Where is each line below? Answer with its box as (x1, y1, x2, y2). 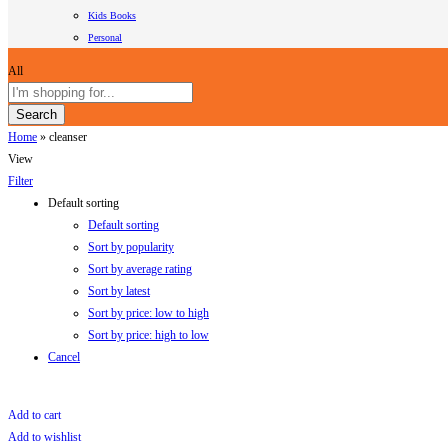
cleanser (49, 129, 87, 144)
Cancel (48, 349, 80, 364)
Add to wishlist (8, 429, 81, 444)
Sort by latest (88, 283, 150, 298)
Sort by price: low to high (88, 305, 209, 320)
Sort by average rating (88, 261, 192, 276)
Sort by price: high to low (88, 327, 209, 342)
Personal (88, 31, 122, 43)
